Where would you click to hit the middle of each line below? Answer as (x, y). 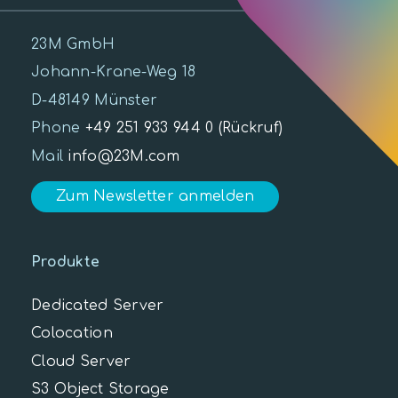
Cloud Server (81, 361)
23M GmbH (73, 44)
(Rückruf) (251, 128)
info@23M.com (124, 156)
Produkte (66, 262)
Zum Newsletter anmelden (155, 197)
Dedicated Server (98, 305)
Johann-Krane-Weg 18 (114, 72)
